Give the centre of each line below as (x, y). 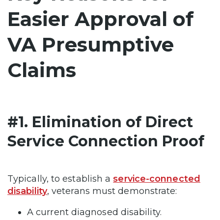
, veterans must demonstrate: (112, 191)
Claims (42, 70)
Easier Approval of (100, 19)
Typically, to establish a (60, 179)
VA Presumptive (91, 44)
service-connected (157, 179)
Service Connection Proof (106, 141)
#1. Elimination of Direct (100, 122)
